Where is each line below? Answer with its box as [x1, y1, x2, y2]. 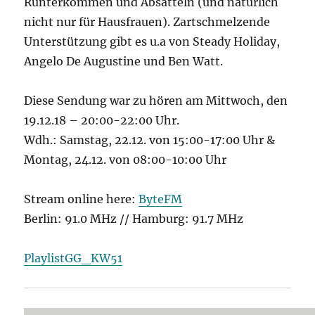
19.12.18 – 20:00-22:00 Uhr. [24, 112, 180, 127]
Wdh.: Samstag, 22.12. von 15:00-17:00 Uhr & [24, 132, 276, 147]
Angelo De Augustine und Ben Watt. [24, 53, 224, 68]
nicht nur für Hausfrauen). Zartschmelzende [24, 14, 271, 29]
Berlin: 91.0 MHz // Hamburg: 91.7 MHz [24, 211, 244, 226]
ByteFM [139, 191, 183, 206]
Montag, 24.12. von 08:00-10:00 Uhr [24, 152, 227, 167]
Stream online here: [24, 191, 139, 206]
